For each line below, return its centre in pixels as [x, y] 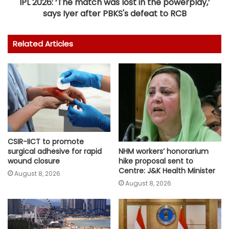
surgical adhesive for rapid [55, 151]
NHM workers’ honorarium [164, 152]
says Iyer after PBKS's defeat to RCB [114, 13]
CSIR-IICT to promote [46, 141]
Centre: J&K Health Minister [167, 171]
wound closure [34, 161]
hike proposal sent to [156, 161]
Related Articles [43, 43]
